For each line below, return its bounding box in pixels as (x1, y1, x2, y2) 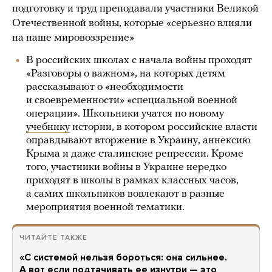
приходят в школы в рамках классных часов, (26, 175, 239, 186)
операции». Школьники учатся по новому (26, 108, 224, 120)
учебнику (26, 121, 70, 133)
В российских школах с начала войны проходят (26, 55, 252, 66)
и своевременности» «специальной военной (26, 95, 237, 106)
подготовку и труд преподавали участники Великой (12, 3, 259, 15)
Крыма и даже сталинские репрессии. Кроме (26, 148, 243, 160)
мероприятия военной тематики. (26, 202, 185, 213)
